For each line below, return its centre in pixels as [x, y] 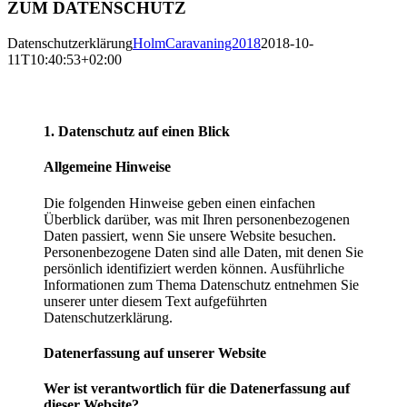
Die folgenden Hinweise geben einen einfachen [179, 203]
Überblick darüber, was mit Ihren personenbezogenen [197, 219]
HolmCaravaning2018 [197, 43]
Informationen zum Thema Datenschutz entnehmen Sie [201, 284]
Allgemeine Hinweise [107, 167]
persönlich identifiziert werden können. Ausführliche [194, 268]
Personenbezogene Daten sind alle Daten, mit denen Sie [203, 252]
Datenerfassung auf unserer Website [155, 352]
